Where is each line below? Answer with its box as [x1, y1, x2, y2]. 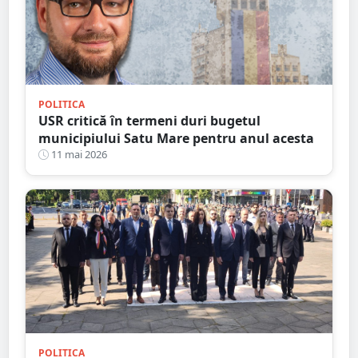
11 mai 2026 [49, 147, 107, 162]
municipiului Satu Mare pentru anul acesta [38, 129, 314, 148]
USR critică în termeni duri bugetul [38, 112, 261, 130]
